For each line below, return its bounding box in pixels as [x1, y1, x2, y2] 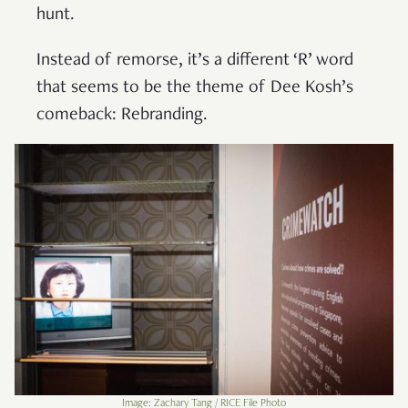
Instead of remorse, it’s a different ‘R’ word [36, 52, 353, 71]
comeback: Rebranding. [36, 107, 208, 126]
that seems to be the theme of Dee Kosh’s [36, 79, 353, 98]
